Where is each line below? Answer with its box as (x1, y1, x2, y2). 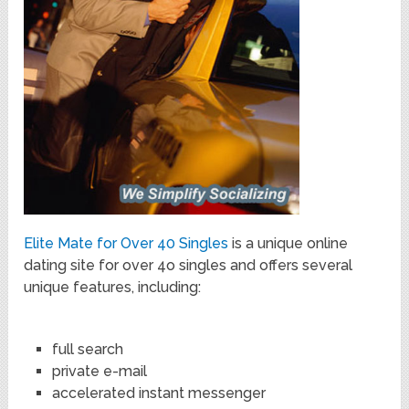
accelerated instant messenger (51, 383, 266, 402)
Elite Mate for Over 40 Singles (24, 234, 229, 252)
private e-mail (51, 362, 147, 380)
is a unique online (228, 234, 349, 252)
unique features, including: (24, 278, 202, 296)
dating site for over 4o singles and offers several (24, 256, 353, 274)
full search (51, 340, 123, 358)
